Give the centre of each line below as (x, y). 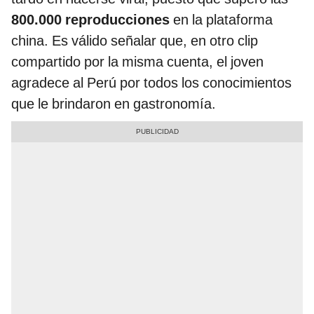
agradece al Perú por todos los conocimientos (151, 82)
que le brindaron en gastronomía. (114, 103)
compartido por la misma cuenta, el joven (137, 61)
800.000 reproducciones (90, 19)
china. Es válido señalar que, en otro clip (135, 40)
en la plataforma (221, 19)
